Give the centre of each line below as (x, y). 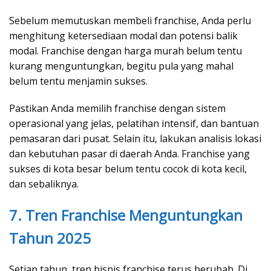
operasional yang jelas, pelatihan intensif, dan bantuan (134, 124)
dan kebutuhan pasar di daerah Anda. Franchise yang (129, 154)
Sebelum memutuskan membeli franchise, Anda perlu (130, 21)
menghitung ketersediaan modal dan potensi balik (123, 36)
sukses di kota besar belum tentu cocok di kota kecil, (128, 169)
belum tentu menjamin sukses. (78, 81)
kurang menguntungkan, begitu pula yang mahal (121, 66)
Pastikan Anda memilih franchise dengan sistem (117, 109)
